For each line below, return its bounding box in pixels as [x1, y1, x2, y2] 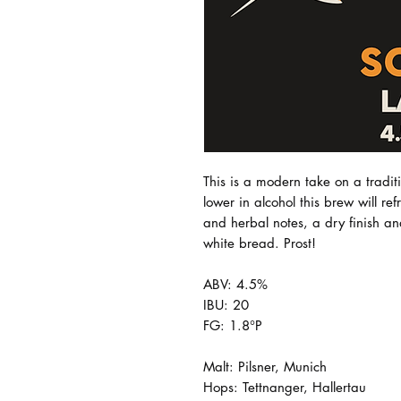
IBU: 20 [203, 296, 249, 313]
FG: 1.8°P [203, 317, 262, 334]
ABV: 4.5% [203, 276, 268, 293]
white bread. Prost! [203, 235, 316, 252]
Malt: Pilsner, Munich [203, 358, 327, 375]
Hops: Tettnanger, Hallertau [203, 379, 366, 396]
